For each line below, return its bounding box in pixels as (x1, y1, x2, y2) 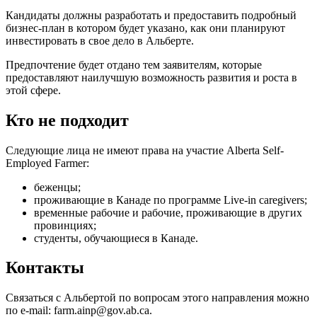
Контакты (6, 258, 84, 277)
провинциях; (34, 219, 96, 231)
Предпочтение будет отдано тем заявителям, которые (6, 58, 262, 71)
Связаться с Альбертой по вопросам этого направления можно (6, 292, 309, 304)
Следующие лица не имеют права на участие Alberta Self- (6, 144, 284, 156)
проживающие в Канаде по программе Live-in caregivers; (34, 193, 307, 206)
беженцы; (34, 180, 81, 193)
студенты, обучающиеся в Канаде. (34, 231, 198, 244)
